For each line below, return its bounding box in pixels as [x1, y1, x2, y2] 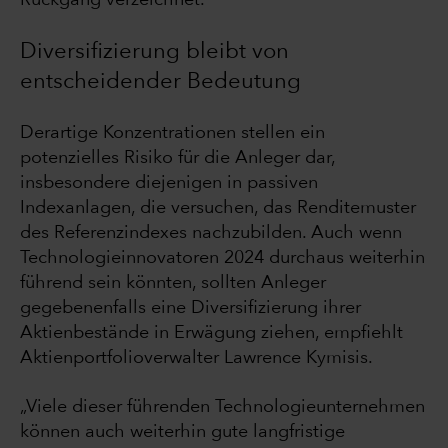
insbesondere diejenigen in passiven [20, 174, 318, 193]
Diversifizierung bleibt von [20, 41, 289, 64]
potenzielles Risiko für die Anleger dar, [20, 149, 335, 168]
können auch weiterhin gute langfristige [20, 423, 345, 442]
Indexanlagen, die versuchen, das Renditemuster [20, 199, 416, 218]
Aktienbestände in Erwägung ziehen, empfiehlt [20, 324, 403, 343]
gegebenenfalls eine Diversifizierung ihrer [20, 299, 361, 318]
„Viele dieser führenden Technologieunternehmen [20, 398, 425, 417]
